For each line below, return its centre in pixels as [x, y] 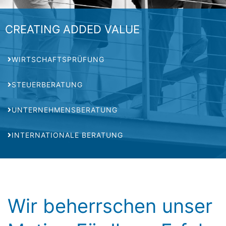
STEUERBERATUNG [47, 84]
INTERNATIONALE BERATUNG [67, 135]
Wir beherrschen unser [110, 206]
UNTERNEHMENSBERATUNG [65, 110]
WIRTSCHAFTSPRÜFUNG [58, 59]
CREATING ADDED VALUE [72, 29]
